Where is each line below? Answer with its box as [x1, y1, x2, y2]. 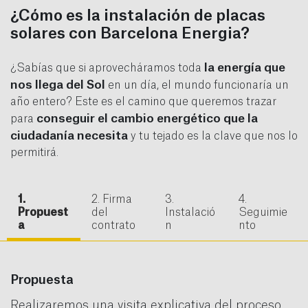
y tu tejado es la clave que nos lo [128, 131, 298, 142]
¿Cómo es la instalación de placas [10, 8, 265, 24]
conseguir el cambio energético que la [36, 113, 258, 125]
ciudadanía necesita [10, 130, 128, 142]
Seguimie [239, 207, 287, 219]
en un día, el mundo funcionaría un [105, 80, 289, 91]
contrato [91, 220, 135, 232]
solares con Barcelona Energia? [10, 26, 250, 42]
